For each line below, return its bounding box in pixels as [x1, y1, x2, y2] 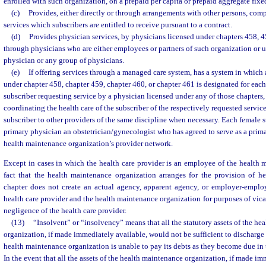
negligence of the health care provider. [4, 206, 126, 216]
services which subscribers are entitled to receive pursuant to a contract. [4, 20, 232, 29]
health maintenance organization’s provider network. [4, 139, 173, 148]
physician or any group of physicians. [4, 56, 124, 65]
